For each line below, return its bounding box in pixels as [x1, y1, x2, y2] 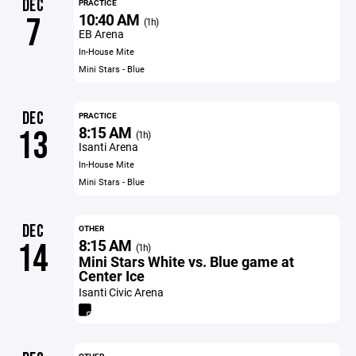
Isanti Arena [78, 139, 138, 154]
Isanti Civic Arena [78, 284, 164, 300]
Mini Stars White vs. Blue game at [78, 252, 294, 271]
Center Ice [78, 266, 145, 285]
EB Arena [78, 26, 124, 41]
